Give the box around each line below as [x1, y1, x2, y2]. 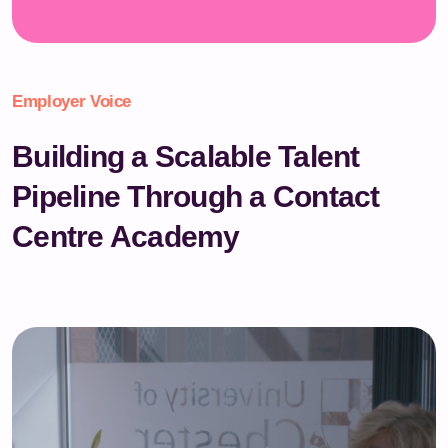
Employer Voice [12, 91, 132, 111]
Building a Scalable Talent [12, 139, 360, 173]
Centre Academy [12, 219, 240, 253]
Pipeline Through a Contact [12, 179, 380, 213]
